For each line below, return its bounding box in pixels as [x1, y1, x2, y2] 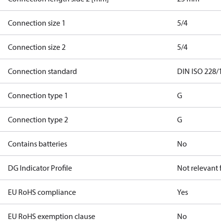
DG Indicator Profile [8, 163, 72, 173]
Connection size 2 [8, 42, 66, 52]
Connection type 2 [8, 114, 68, 124]
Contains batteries [8, 139, 67, 148]
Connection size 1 [8, 18, 66, 28]
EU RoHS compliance [8, 187, 76, 197]
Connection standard [8, 66, 77, 76]
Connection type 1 [8, 90, 68, 100]
